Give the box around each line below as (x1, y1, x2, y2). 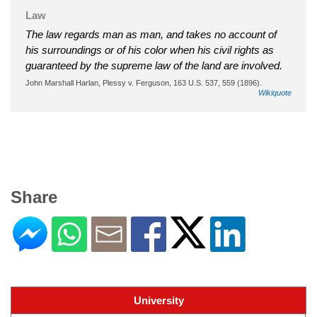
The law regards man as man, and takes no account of (25, 28, 277, 40)
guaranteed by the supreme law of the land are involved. (25, 59, 282, 71)
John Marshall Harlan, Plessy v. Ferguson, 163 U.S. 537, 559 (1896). (25, 78, 262, 87)
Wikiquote (258, 88, 292, 97)
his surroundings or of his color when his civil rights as (25, 43, 274, 56)
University (133, 294, 184, 306)
